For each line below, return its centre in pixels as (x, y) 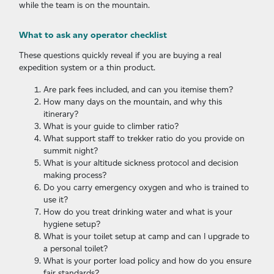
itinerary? (61, 114)
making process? (75, 175)
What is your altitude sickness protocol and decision (141, 163)
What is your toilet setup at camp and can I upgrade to (146, 236)
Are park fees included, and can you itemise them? (138, 90)
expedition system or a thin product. (87, 68)
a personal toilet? (76, 249)
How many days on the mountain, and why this (133, 102)
